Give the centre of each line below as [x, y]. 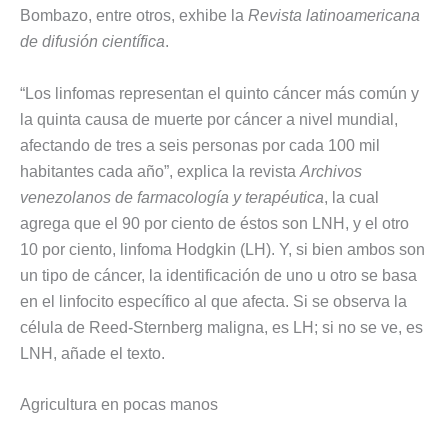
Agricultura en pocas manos [119, 405]
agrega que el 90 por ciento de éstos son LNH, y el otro [214, 223]
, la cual [351, 197]
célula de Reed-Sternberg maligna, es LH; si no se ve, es [221, 327]
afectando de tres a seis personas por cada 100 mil [200, 145]
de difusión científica [92, 41]
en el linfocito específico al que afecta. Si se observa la [213, 301]
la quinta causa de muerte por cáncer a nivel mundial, [209, 119]
